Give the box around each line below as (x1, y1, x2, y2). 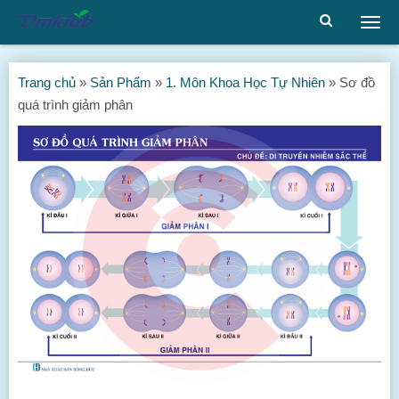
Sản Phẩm (90, 75, 151, 90)
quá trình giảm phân (18, 97, 133, 112)
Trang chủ (18, 75, 76, 90)
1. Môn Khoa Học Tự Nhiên (166, 75, 325, 90)
